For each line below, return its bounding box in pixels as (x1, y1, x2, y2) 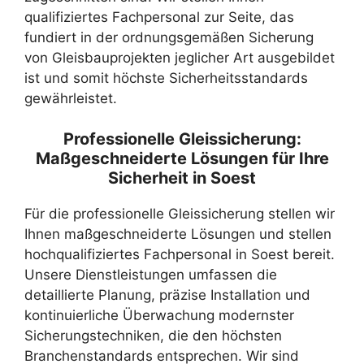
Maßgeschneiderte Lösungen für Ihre (35, 149, 329, 168)
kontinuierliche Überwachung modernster (24, 307, 294, 323)
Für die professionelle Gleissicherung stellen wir (24, 206, 335, 222)
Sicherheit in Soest (108, 168, 256, 188)
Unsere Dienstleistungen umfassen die (24, 266, 277, 283)
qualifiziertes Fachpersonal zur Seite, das (24, 8, 294, 25)
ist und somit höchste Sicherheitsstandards (24, 69, 308, 86)
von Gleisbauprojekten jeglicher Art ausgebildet (24, 49, 335, 66)
